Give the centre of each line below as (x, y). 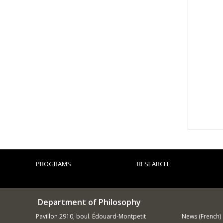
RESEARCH (153, 164)
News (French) (201, 216)
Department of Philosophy (88, 202)
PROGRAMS (54, 164)
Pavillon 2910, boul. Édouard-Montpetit (91, 216)
